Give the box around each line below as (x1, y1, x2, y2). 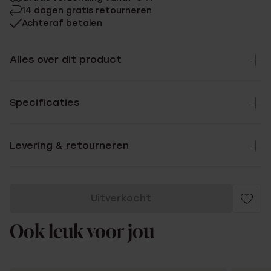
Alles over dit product (10, 54, 122, 65)
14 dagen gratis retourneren (22, 5, 152, 16)
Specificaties (10, 97, 79, 108)
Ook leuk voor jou (10, 223, 154, 243)
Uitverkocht (91, 192, 151, 204)
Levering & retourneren (10, 140, 129, 151)
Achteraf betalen (22, 18, 102, 28)
